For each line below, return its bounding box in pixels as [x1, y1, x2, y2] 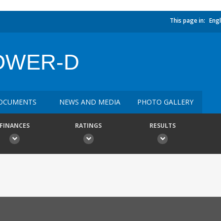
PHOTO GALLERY [137, 97, 193, 107]
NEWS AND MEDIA [59, 97, 120, 107]
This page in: [170, 16, 205, 25]
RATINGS [75, 121, 102, 130]
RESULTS [149, 121, 176, 130]
